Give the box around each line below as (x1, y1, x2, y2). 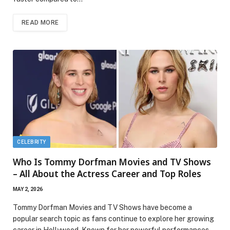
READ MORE (22, 19, 59, 27)
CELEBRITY (17, 139, 46, 145)
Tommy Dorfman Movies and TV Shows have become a (13, 203, 192, 212)
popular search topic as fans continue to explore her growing (13, 214, 214, 223)
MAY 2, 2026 (13, 186, 43, 192)
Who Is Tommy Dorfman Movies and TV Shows (13, 156, 211, 168)
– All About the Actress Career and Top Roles (13, 167, 201, 180)
